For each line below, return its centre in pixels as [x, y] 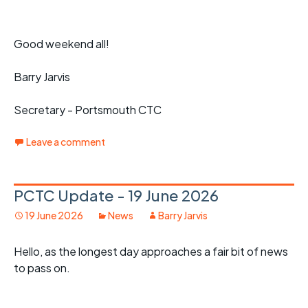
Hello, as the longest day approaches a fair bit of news [151, 251]
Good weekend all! [62, 43]
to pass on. [42, 267]
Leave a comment [66, 141]
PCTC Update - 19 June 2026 [116, 195]
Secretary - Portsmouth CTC [88, 109]
